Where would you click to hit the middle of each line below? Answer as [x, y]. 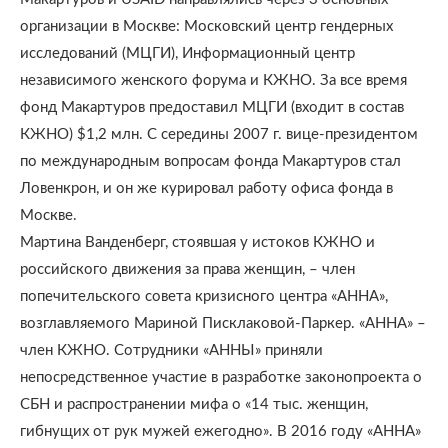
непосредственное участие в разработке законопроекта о [221, 377]
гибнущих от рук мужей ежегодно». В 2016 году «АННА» [220, 431]
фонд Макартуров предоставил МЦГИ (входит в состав [212, 107]
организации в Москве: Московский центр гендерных [206, 26]
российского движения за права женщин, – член [187, 269]
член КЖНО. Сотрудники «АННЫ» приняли [171, 350]
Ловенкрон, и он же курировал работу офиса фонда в [206, 188]
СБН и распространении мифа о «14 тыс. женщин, [194, 404]
